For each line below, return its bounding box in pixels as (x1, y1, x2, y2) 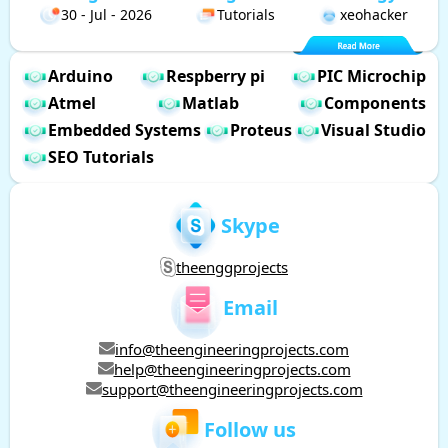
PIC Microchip (317, 65, 426, 88)
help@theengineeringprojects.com (113, 358, 351, 379)
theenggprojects (176, 256, 288, 277)
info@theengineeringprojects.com (115, 338, 349, 359)
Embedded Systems (48, 119, 201, 142)
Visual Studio (321, 119, 426, 142)
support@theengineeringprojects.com (101, 378, 363, 399)
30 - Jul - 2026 (61, 4, 152, 24)
